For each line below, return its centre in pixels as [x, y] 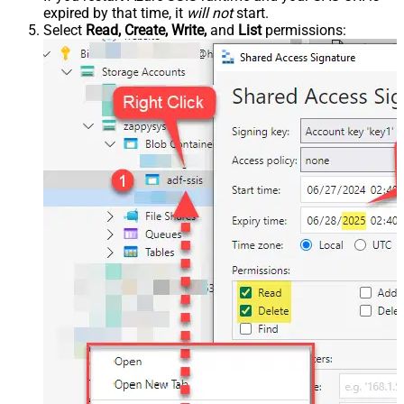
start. [251, 13]
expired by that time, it [115, 13]
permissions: [304, 30]
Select [64, 30]
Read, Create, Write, [146, 30]
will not [210, 13]
